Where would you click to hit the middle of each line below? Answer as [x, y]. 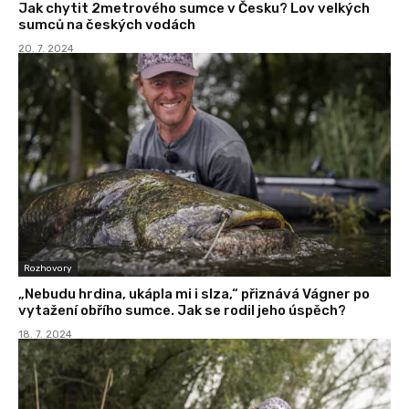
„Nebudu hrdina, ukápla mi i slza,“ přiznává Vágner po [194, 294]
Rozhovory [48, 269]
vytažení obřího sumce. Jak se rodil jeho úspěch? [182, 311]
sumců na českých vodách [107, 25]
